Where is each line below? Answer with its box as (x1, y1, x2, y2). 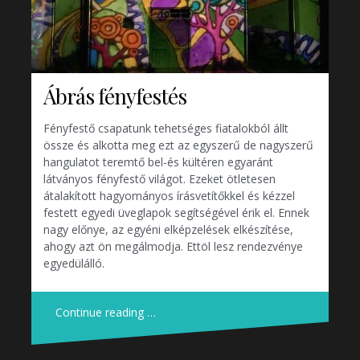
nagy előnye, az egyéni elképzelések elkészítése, (43, 221, 293, 237)
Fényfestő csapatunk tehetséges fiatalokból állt (43, 120, 288, 136)
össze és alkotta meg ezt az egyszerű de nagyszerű (43, 137, 313, 153)
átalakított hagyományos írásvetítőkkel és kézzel (43, 187, 295, 203)
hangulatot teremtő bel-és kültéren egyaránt (43, 153, 273, 170)
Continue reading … (55, 304, 156, 320)
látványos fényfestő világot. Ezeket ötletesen (43, 170, 276, 186)
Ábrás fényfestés (43, 81, 186, 110)
